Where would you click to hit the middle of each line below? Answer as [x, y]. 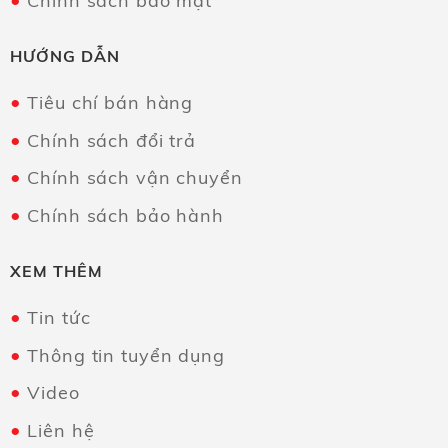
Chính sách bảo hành [125, 216]
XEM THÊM [56, 271]
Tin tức [59, 318]
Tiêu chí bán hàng [110, 103]
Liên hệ [61, 430]
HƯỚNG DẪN [64, 56]
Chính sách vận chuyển [135, 178]
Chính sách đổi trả [112, 140]
